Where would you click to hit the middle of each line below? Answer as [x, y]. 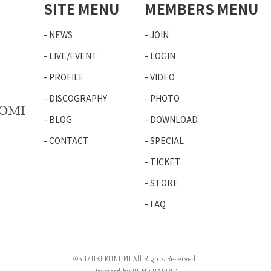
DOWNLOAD [174, 119]
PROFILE [67, 77]
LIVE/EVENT [73, 56]
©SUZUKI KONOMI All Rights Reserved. [135, 259]
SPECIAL [167, 140]
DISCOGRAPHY [78, 98]
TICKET [165, 162]
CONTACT [69, 140]
